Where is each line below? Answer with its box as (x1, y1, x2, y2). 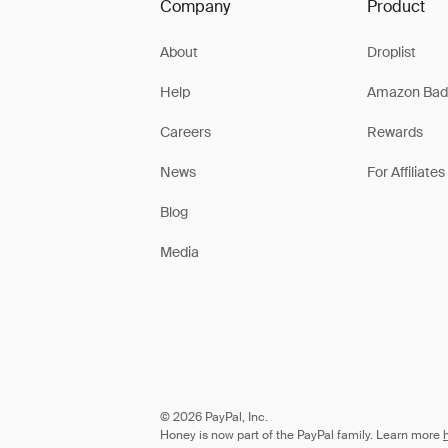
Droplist (366, 43, 416, 61)
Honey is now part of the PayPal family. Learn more (160, 427, 440, 443)
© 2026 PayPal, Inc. (160, 409, 268, 425)
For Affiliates (366, 163, 445, 181)
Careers (160, 123, 211, 141)
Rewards (366, 123, 423, 141)
